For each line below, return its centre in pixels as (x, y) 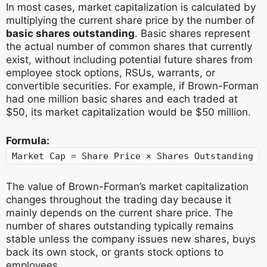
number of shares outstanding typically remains (120, 226)
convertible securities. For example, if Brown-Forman (132, 86)
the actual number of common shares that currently (129, 46)
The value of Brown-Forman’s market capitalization (127, 187)
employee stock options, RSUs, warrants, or (111, 73)
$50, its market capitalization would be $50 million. (128, 112)
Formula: (28, 140)
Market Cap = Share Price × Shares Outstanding (133, 156)
